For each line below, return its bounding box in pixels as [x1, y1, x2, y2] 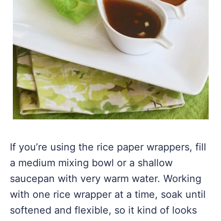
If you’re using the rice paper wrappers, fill [10, 141, 206, 153]
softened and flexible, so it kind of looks [10, 204, 197, 216]
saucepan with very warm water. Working [10, 173, 201, 184]
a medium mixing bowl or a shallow [10, 157, 173, 169]
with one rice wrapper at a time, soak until [10, 188, 206, 200]
